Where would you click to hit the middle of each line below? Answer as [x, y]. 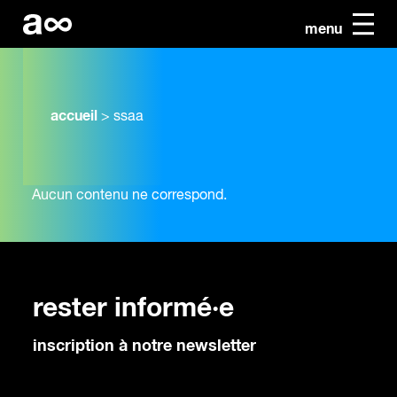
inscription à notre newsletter [144, 346]
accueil [74, 117]
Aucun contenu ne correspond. [129, 196]
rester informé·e [133, 308]
